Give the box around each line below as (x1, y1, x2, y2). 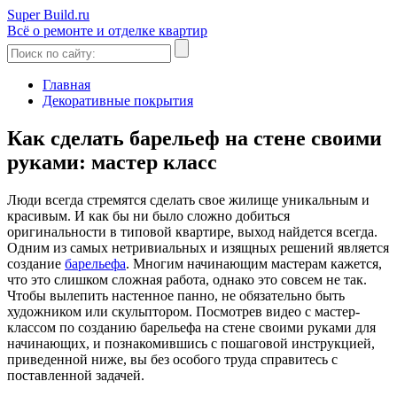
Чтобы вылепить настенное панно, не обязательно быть (7, 287, 345, 303)
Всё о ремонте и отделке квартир (7, 23, 207, 38)
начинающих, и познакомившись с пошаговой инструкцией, (7, 335, 375, 351)
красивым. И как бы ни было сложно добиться (7, 207, 290, 223)
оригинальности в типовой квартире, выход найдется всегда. (7, 223, 378, 239)
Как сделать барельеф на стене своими (7, 126, 382, 150)
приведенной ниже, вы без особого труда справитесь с (7, 351, 338, 367)
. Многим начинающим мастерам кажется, (126, 255, 382, 271)
